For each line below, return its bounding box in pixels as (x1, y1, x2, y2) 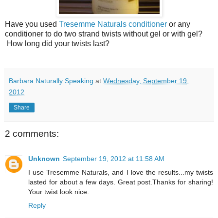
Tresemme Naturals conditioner (59, 19, 167, 28)
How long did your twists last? (5, 39, 109, 48)
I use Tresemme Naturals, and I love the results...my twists (28, 168, 213, 177)
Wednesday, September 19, (103, 76, 189, 85)
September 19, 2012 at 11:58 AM (63, 155, 164, 163)
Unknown (28, 155, 60, 163)
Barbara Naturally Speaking (9, 76, 93, 85)
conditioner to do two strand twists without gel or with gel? (5, 29, 202, 38)
